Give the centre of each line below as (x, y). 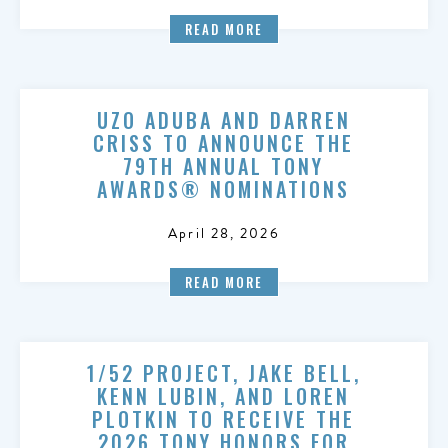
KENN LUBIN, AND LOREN (224, 396)
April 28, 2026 (224, 233)
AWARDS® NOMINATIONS (224, 189)
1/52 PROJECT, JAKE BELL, (223, 373)
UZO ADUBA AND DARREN (223, 120)
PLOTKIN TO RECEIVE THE (224, 419)
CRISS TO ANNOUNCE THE (224, 143)
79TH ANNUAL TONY (224, 166)
